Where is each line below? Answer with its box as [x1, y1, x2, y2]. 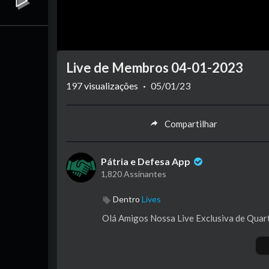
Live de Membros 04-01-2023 [66, 59, 243, 76]
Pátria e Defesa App [101, 156, 192, 168]
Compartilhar [164, 118, 217, 129]
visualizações [82, 80, 138, 92]
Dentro [111, 194, 142, 205]
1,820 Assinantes [101, 169, 166, 180]
